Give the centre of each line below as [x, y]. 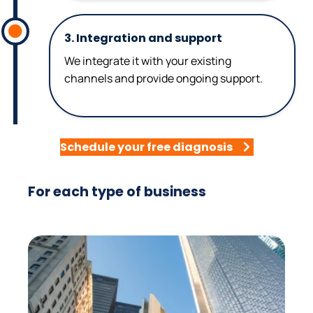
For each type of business [117, 192]
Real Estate [156, 289]
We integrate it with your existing [148, 61]
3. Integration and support [143, 38]
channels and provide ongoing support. [163, 79]
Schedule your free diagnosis [146, 147]
